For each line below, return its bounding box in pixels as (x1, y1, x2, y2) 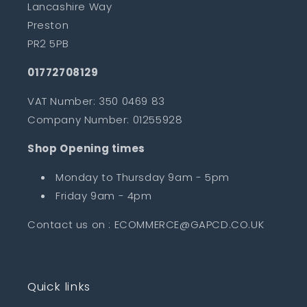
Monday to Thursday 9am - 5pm (56, 170, 233, 184)
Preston (27, 18, 69, 32)
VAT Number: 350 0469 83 (27, 94, 165, 108)
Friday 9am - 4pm (56, 188, 152, 203)
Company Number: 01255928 (27, 112, 183, 127)
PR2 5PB (27, 36, 69, 51)
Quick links (27, 278, 90, 295)
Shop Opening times (27, 141, 145, 156)
